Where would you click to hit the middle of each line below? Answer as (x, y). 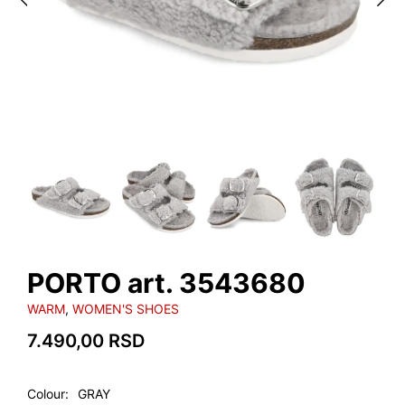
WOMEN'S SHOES (126, 309)
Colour (46, 394)
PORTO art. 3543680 (166, 283)
